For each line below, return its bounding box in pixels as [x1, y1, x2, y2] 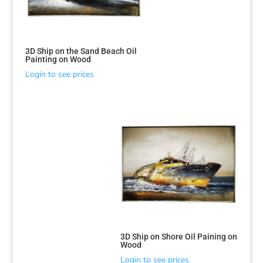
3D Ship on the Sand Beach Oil [25, 46, 137, 56]
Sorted [24, 109, 49, 121]
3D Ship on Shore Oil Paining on [120, 231, 238, 241]
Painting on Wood [25, 55, 91, 64]
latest [24, 136, 45, 148]
